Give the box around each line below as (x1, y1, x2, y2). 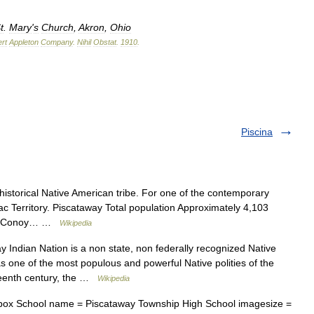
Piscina (241, 125, 273, 137)
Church (41, 21, 74, 33)
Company (41, 37, 73, 46)
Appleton (9, 37, 39, 46)
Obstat (93, 37, 116, 46)
